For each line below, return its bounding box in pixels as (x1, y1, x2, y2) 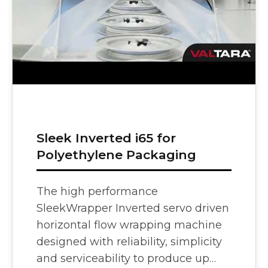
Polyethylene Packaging (36, 147, 196, 162)
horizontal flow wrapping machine (36, 218, 222, 232)
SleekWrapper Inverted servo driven (36, 201, 229, 215)
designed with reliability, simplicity (36, 234, 222, 248)
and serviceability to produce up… (36, 251, 216, 265)
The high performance (36, 184, 158, 198)
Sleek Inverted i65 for (36, 130, 176, 145)
